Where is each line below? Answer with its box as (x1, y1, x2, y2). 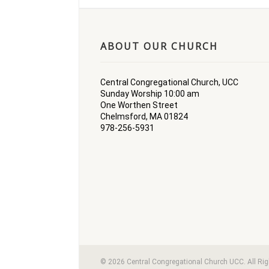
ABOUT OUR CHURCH (100, 40, 218, 53)
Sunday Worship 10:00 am (100, 89, 199, 98)
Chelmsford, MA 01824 (100, 112, 188, 121)
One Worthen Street (100, 100, 178, 110)
